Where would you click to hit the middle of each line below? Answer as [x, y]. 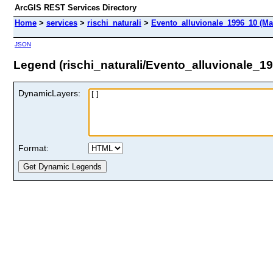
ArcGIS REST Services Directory [76, 8]
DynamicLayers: [49, 93]
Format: [34, 148]
